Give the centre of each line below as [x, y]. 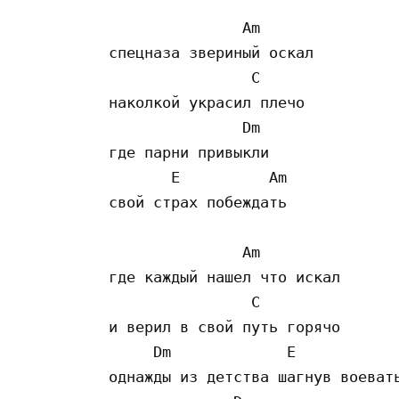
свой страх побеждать [198, 202]
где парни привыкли [193, 152]
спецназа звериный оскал [211, 52]
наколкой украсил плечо [207, 102]
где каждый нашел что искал [224, 277]
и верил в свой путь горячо [224, 326]
